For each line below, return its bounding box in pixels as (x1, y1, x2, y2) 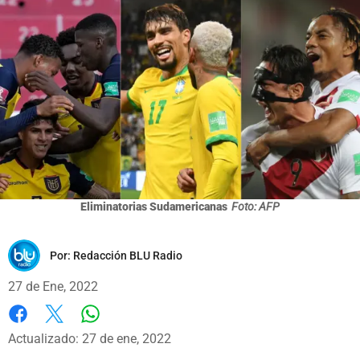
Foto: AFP (231, 199, 280, 213)
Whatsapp (89, 321, 148, 337)
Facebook (8, 322, 63, 338)
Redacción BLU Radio (73, 248, 182, 262)
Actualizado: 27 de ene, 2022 (8, 330, 171, 346)
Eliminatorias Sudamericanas (80, 199, 227, 213)
